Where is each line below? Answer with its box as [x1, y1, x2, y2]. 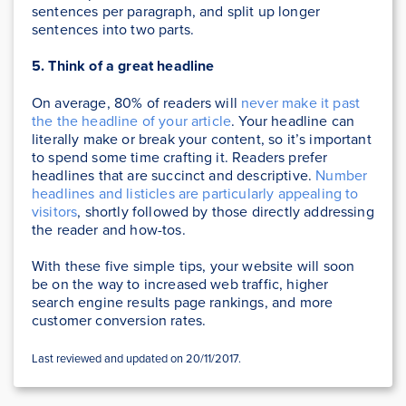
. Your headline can [231, 111, 355, 131]
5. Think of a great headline [32, 55, 215, 77]
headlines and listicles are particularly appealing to [32, 183, 359, 204]
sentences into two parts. [32, 19, 195, 40]
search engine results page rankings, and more [32, 292, 333, 313]
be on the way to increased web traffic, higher [32, 274, 329, 295]
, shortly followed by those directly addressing [77, 201, 374, 222]
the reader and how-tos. [32, 219, 186, 240]
